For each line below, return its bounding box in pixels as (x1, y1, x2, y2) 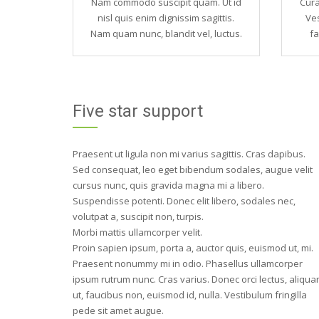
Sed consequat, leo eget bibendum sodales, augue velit (73, 163, 313, 176)
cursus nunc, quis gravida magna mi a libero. (73, 179, 264, 192)
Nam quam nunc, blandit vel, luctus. (90, 27, 242, 40)
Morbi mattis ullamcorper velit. (73, 226, 202, 239)
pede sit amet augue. (73, 304, 164, 317)
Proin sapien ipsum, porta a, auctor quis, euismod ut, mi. (73, 241, 313, 254)
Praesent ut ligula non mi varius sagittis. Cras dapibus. (73, 147, 305, 160)
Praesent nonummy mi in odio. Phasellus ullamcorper (73, 257, 303, 270)
